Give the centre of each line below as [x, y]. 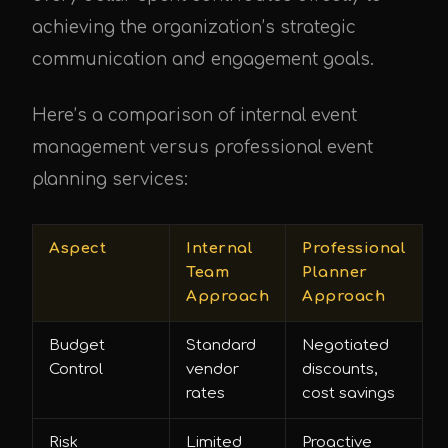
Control [76, 369]
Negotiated [345, 345]
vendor [212, 369]
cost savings [348, 393]
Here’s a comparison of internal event [194, 115]
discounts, [339, 369]
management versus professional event [202, 147]
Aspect [77, 248]
